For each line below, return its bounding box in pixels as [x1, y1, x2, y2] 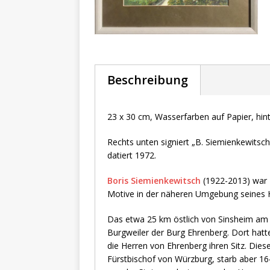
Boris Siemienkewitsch [107, 174, 201, 186]
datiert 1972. [107, 149, 156, 161]
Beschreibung [107, 71, 188, 88]
